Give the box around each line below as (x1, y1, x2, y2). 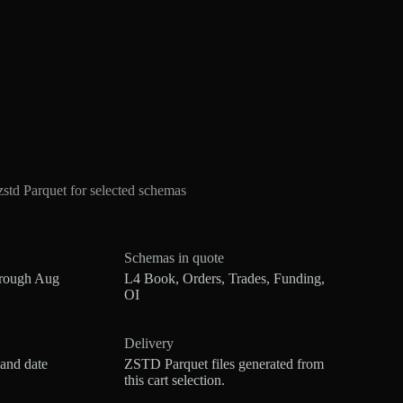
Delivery (124, 335, 175, 351)
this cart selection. (124, 372, 226, 389)
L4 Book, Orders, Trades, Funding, (124, 270, 326, 286)
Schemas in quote (124, 249, 225, 265)
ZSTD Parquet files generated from (124, 356, 325, 372)
